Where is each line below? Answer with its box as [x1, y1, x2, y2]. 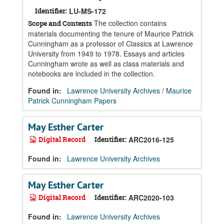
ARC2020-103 [128, 192, 174, 202]
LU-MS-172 [69, 6, 106, 16]
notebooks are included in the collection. [28, 68, 155, 78]
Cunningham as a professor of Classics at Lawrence [28, 38, 193, 48]
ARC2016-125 [128, 134, 174, 144]
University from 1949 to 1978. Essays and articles [28, 48, 184, 58]
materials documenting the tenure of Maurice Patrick [28, 28, 193, 38]
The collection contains [92, 18, 166, 28]
